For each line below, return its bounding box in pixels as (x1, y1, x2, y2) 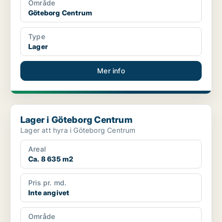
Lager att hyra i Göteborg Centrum (20, 126, 136, 135)
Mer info (97, 66, 125, 75)
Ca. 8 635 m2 (28, 155, 74, 164)
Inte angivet (28, 188, 69, 197)
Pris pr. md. (28, 178, 67, 187)
